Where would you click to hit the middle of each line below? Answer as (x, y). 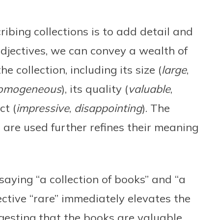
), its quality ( (95, 89)
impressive (43, 108)
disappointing (108, 108)
